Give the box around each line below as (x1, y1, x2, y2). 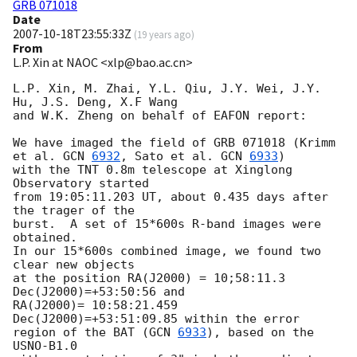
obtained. (13, 230, 84, 245)
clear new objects (13, 257, 135, 273)
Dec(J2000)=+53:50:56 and (13, 284, 192, 300)
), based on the (206, 325, 314, 340)
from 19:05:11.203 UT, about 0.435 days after (13, 190, 328, 205)
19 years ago (137, 28, 191, 41)
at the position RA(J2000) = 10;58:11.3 (13, 271, 285, 286)
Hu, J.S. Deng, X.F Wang (13, 95, 185, 110)
